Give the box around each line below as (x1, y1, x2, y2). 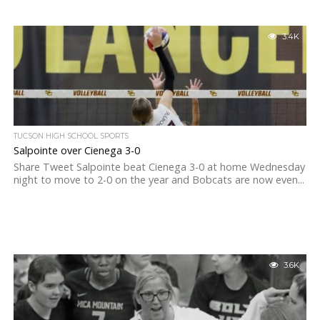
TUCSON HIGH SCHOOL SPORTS (13, 131, 129, 141)
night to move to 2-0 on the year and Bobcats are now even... (13, 173, 304, 186)
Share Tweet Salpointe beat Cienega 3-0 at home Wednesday (13, 160, 305, 174)
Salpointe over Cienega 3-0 (13, 144, 140, 157)
